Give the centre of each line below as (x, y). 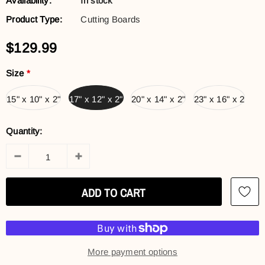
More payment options (132, 252)
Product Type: (34, 19)
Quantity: (24, 131)
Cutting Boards (111, 19)
